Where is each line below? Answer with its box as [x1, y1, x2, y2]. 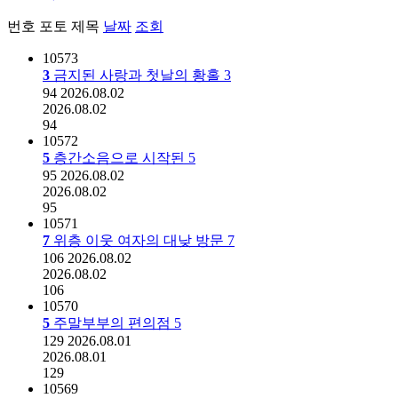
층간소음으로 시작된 [53, 149, 188, 165]
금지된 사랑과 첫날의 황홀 [53, 67, 224, 83]
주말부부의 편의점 [53, 314, 174, 330]
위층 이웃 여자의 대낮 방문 [53, 232, 227, 248]
